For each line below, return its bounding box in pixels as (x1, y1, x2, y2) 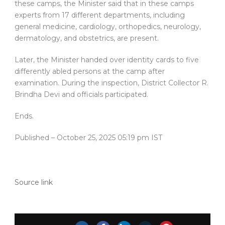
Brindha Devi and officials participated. (15, 90, 148, 99)
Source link (15, 178, 53, 187)
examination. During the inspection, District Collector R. (15, 78, 208, 88)
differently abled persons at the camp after (15, 67, 165, 76)
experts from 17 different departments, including (15, 11, 185, 20)
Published (15, 133, 51, 143)
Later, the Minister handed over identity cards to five (15, 55, 199, 65)
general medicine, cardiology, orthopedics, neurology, (15, 22, 201, 32)
